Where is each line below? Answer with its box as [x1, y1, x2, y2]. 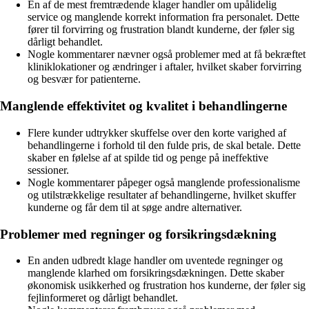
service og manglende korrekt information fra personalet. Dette [28, 11, 299, 23]
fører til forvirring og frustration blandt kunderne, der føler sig [28, 23, 295, 36]
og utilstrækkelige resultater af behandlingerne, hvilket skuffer [28, 188, 296, 201]
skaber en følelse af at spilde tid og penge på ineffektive [28, 151, 268, 163]
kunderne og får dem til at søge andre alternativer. [28, 201, 242, 213]
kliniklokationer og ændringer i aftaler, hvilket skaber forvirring [28, 61, 301, 73]
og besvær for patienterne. [28, 73, 141, 86]
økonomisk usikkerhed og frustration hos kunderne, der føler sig [28, 279, 306, 292]
